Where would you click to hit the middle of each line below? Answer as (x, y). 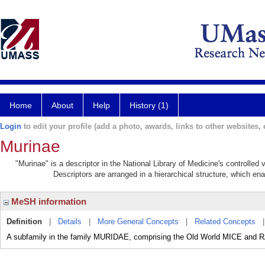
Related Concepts (225, 222)
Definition (24, 222)
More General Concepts (138, 222)
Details (70, 222)
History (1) (149, 105)
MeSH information (48, 201)
